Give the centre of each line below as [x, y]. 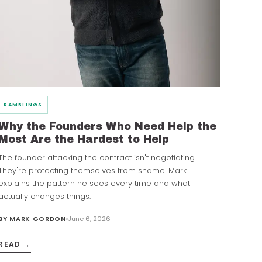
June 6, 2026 [89, 219]
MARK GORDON [38, 219]
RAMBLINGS [23, 105]
